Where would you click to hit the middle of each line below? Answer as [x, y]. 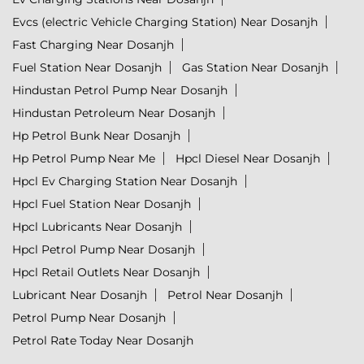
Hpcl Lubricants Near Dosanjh [97, 227]
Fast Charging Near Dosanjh [93, 45]
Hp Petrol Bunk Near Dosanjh [96, 136]
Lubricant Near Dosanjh [80, 295]
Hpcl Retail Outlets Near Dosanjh [106, 273]
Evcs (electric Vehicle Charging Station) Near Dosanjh [165, 22]
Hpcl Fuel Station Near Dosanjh [102, 204]
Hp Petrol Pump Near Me [84, 159]
